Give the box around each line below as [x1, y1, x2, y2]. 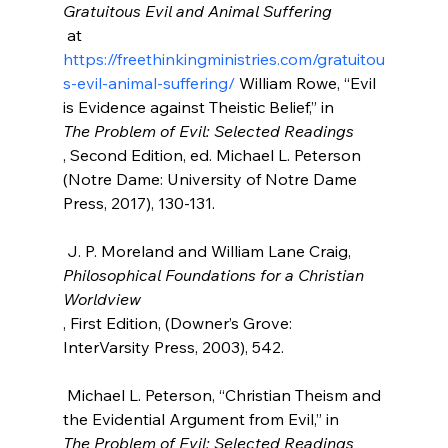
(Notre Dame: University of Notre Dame [62, 168, 361, 189]
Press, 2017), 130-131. [62, 192, 215, 213]
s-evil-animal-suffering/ [62, 72, 235, 93]
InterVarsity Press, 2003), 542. [62, 336, 284, 357]
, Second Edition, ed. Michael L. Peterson [62, 144, 365, 165]
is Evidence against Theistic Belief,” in [62, 96, 338, 117]
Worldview [62, 288, 141, 309]
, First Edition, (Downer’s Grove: [62, 312, 296, 333]
